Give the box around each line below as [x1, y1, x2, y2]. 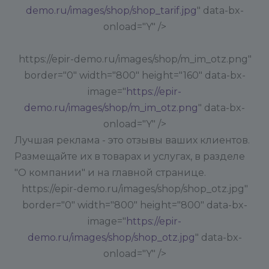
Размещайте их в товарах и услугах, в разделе [14, 151, 245, 162]
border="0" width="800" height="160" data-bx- [23, 70, 246, 81]
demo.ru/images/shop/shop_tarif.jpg [25, 5, 197, 16]
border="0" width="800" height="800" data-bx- [22, 199, 247, 211]
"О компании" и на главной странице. [14, 167, 206, 178]
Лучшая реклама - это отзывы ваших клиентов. [14, 134, 250, 146]
